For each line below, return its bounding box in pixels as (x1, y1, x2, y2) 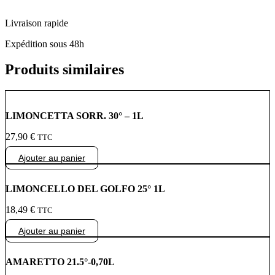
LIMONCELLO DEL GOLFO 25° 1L (6, 183, 165, 194)
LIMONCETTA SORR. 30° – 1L (6, 110, 144, 121)
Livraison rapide (5, 17, 68, 28)
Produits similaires (5, 61, 124, 78)
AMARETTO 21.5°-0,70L (6, 257, 115, 268)
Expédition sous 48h (5, 38, 84, 49)
